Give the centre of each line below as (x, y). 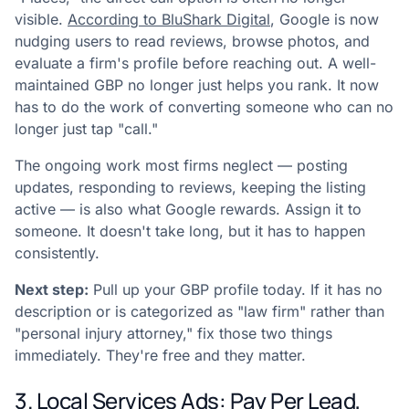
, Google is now (325, 19)
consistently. (57, 253)
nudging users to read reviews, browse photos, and (192, 41)
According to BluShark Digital (169, 19)
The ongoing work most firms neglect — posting (181, 165)
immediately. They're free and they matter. (160, 355)
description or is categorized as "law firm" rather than (199, 311)
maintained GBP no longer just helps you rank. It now (197, 85)
